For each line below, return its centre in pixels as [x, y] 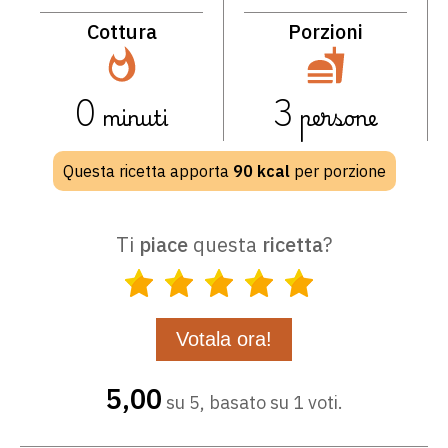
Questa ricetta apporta [147, 170]
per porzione [337, 170]
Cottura [121, 31]
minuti [132, 115]
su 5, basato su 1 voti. [252, 402]
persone [335, 115]
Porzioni [325, 31]
